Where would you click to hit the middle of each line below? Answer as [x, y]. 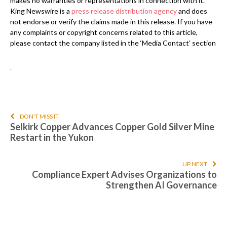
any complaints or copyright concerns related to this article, [104, 32]
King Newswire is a [41, 11]
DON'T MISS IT [39, 117]
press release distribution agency [124, 11]
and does [192, 11]
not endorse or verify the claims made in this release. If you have [111, 22]
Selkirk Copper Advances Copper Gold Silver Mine [112, 127]
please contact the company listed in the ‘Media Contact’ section [113, 43]
